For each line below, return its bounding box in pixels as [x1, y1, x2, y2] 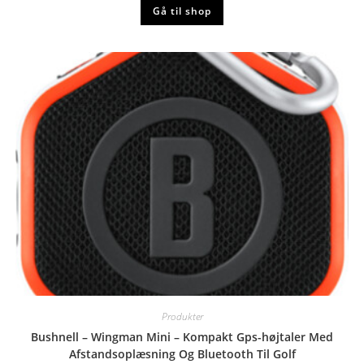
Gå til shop [153, 4, 211, 18]
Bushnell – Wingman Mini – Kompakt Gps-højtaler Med [31, 328, 333, 344]
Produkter [161, 309, 203, 323]
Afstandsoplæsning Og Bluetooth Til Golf [68, 345, 296, 362]
